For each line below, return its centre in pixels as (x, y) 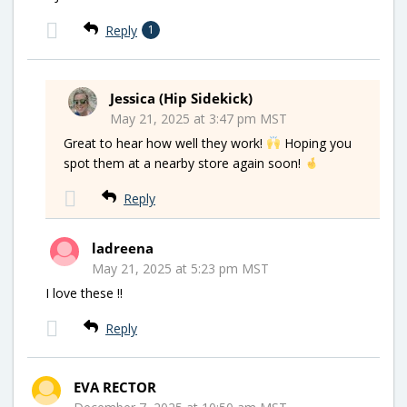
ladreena (123, 248)
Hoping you (316, 143)
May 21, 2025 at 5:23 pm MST (180, 268)
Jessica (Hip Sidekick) (181, 98)
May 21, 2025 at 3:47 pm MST (199, 119)
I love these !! (84, 293)
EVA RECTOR (115, 387)
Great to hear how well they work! (165, 143)
